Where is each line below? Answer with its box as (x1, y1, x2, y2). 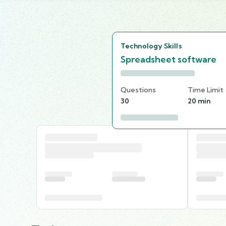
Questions (121, 85, 156, 94)
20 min (188, 96, 210, 105)
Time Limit (188, 85, 223, 94)
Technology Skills (121, 41, 182, 50)
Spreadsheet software (121, 53, 216, 65)
